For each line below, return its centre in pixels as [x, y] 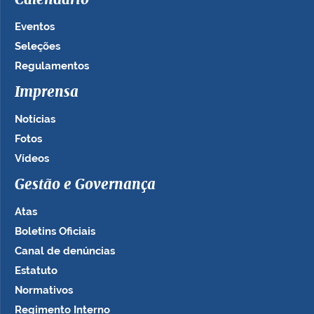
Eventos [35, 27]
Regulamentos [52, 66]
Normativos [44, 291]
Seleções [37, 47]
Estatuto [36, 271]
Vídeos [32, 159]
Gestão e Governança [85, 185]
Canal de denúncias [65, 251]
